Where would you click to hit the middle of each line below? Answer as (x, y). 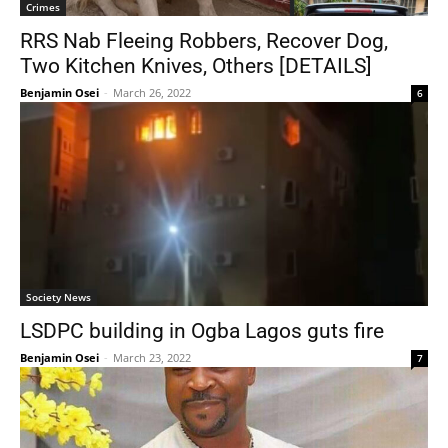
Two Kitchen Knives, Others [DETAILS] (196, 66)
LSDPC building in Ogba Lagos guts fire (202, 331)
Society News (58, 297)
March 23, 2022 (152, 357)
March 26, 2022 (152, 92)
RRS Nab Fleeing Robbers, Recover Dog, (204, 41)
